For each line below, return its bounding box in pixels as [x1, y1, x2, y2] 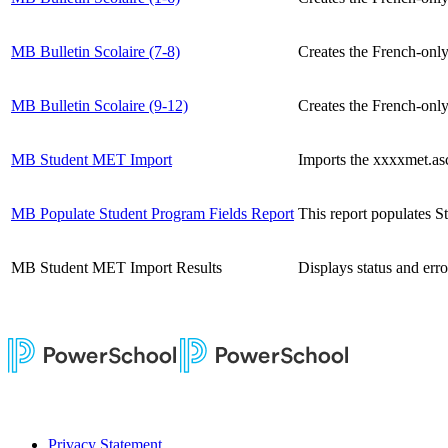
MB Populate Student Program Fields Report [11, 204, 294, 222]
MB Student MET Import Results [11, 258, 222, 276]
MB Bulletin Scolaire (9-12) [11, 96, 188, 114]
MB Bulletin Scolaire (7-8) [11, 42, 180, 60]
